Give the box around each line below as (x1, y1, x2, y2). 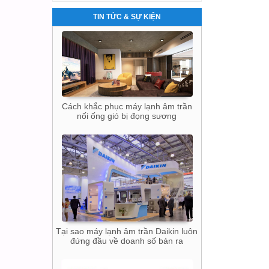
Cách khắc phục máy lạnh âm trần (61, 25, 192, 35)
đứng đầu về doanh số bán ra (70, 159, 184, 169)
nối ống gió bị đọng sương (77, 34, 177, 44)
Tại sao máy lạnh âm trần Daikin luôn (56, 150, 198, 160)
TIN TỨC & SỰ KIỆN (93, 13, 161, 21)
